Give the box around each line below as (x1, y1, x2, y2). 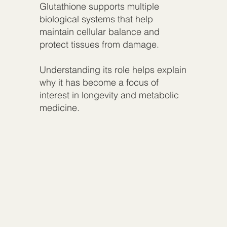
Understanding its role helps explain (39, 63, 186, 75)
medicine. (39, 101, 80, 113)
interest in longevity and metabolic (39, 89, 179, 101)
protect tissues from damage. (39, 38, 159, 50)
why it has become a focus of (39, 76, 159, 88)
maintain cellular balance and (39, 25, 160, 37)
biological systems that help (39, 13, 153, 25)
